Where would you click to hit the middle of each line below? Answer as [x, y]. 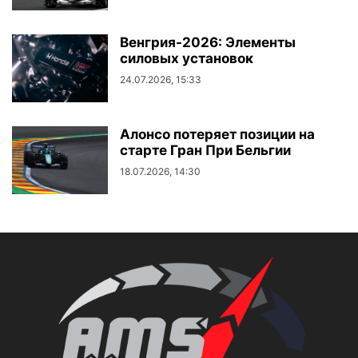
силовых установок [187, 59]
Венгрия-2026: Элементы [208, 43]
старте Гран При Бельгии [205, 151]
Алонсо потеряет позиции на [217, 135]
